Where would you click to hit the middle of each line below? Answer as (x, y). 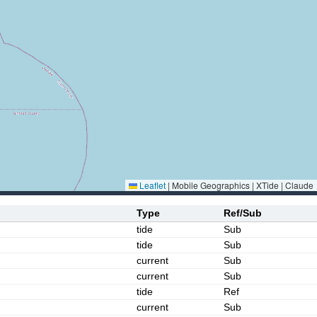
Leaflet (151, 185)
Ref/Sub (242, 213)
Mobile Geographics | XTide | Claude (242, 185)
